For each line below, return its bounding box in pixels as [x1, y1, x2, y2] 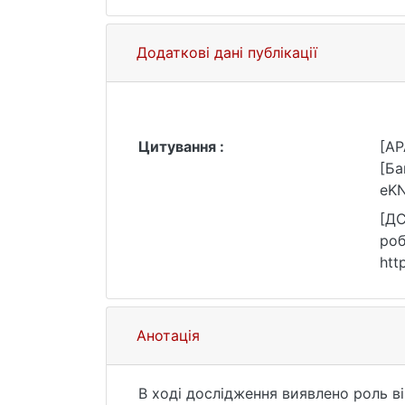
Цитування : [138, 137, 224, 155]
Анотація [137, 326, 200, 344]
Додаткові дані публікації [137, 43, 317, 61]
